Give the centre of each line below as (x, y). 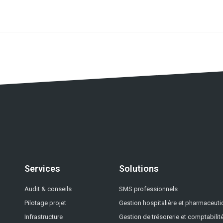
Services (42, 168)
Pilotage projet (45, 203)
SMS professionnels (148, 189)
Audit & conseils (48, 189)
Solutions (139, 168)
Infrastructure (44, 217)
